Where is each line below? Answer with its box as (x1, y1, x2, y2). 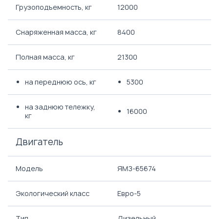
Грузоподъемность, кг (16, 2, 92, 12)
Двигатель (16, 136, 63, 148)
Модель (16, 164, 43, 173)
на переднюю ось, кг (25, 77, 96, 87)
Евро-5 (117, 189, 141, 198)
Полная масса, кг (16, 52, 75, 62)
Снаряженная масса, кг (16, 27, 97, 37)
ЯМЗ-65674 (117, 164, 156, 173)
